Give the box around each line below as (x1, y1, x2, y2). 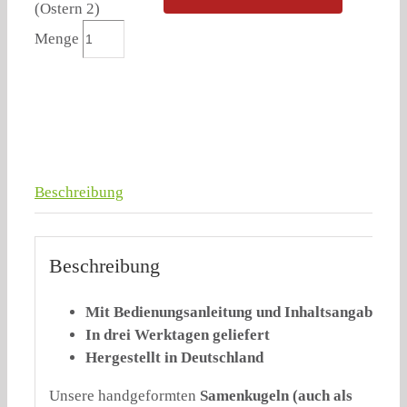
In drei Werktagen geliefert (84, 326, 270, 344)
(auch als (292, 387, 352, 405)
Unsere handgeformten (48, 387, 200, 405)
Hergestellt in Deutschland (84, 349, 267, 367)
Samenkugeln (199, 387, 293, 405)
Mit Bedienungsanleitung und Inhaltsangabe (84, 303, 383, 322)
